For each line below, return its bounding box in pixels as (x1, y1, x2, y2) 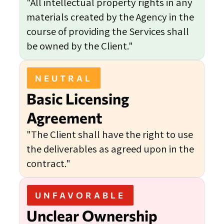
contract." (26, 156, 70, 170)
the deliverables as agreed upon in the (26, 141, 194, 155)
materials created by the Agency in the (26, 10, 194, 24)
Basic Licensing (26, 89, 129, 107)
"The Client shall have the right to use (26, 127, 193, 141)
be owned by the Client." (26, 39, 133, 53)
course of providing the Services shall (26, 24, 189, 38)
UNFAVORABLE (34, 189, 126, 200)
